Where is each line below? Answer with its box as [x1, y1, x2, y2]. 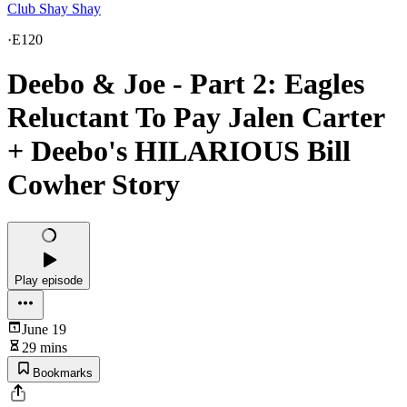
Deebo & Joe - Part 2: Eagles [7, 67, 364, 101]
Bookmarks [33, 365, 93, 380]
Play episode [15, 273, 83, 287]
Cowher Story [7, 168, 180, 202]
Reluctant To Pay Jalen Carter [7, 101, 384, 134]
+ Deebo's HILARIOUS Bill [7, 134, 351, 168]
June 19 [22, 321, 66, 337]
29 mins [22, 339, 67, 355]
